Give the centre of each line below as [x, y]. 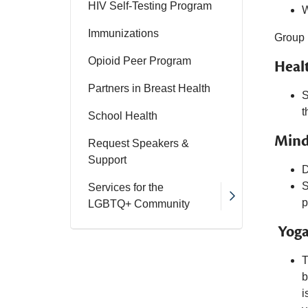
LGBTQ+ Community [139, 204]
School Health [123, 116]
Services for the [126, 187]
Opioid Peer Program [140, 61]
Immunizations [123, 33]
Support [107, 160]
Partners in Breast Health [149, 88]
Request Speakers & [139, 143]
